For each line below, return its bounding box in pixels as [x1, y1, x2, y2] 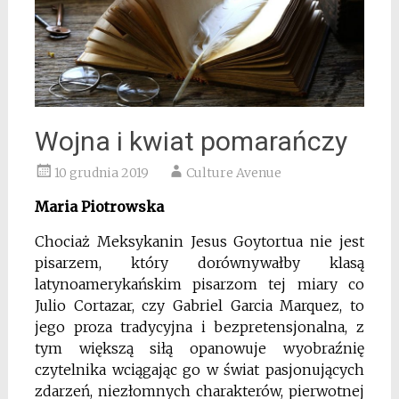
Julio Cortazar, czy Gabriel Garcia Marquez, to [34, 296, 365, 314]
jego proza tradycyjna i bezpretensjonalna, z [34, 317, 365, 336]
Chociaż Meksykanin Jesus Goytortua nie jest [34, 232, 365, 250]
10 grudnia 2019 [53, 164, 149, 181]
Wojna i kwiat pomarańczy [34, 125, 347, 157]
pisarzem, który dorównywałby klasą [34, 253, 365, 272]
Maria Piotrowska [34, 197, 164, 216]
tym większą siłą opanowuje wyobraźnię [34, 338, 365, 357]
